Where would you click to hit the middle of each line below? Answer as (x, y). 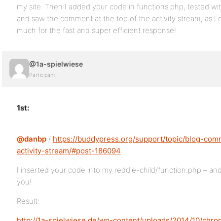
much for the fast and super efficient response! (96, 30)
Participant (42, 75)
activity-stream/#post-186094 (69, 151)
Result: (28, 201)
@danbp (32, 139)
